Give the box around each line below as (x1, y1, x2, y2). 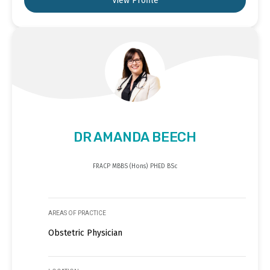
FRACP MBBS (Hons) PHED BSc (93, 163, 177, 171)
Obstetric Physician (48, 228, 122, 239)
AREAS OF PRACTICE (48, 210, 106, 217)
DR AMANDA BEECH (74, 129, 196, 146)
